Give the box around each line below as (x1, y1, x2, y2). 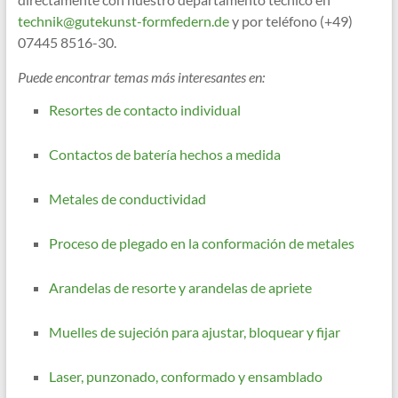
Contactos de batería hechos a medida (48, 146, 281, 163)
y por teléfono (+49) (228, 12, 353, 30)
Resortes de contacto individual (48, 101, 241, 119)
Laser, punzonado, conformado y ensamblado (48, 368, 322, 386)
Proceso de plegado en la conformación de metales (48, 235, 354, 252)
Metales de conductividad (48, 190, 206, 208)
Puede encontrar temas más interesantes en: (17, 68, 265, 86)
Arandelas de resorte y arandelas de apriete (48, 279, 312, 297)
